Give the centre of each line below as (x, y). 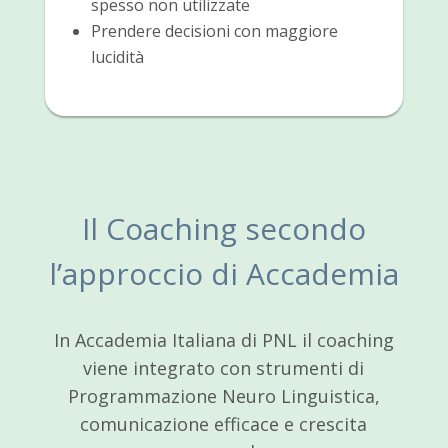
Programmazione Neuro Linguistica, (223, 395)
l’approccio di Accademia (223, 273)
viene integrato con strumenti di (224, 367)
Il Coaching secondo (223, 228)
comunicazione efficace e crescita (224, 423)
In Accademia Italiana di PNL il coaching (223, 339)
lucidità (117, 56)
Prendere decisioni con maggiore (214, 30)
